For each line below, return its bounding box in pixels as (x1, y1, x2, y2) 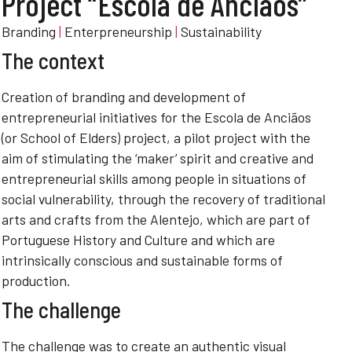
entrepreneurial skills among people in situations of (2, 170, 306, 187)
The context (2, 47, 104, 74)
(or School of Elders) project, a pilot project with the (2, 129, 310, 146)
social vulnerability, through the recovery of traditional (2, 190, 325, 207)
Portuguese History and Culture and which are (2, 231, 275, 248)
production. (2, 272, 70, 289)
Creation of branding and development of (2, 88, 246, 105)
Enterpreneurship (64, 23, 172, 40)
